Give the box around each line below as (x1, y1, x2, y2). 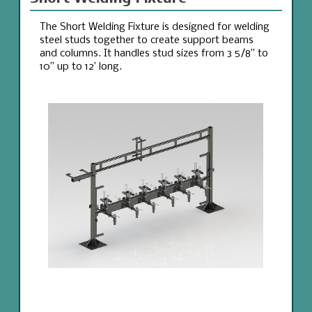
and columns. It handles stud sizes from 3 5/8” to (39, 48, 268, 60)
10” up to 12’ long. (39, 61, 122, 73)
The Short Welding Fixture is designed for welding (39, 22, 270, 33)
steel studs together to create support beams (39, 35, 253, 47)
